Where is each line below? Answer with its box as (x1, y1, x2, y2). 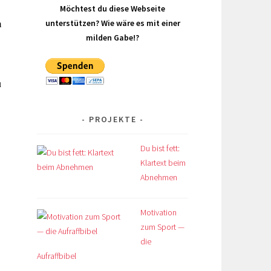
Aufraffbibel (37, 250, 76, 261)
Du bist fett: (140, 142, 180, 154)
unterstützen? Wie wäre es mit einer (45, 17, 180, 28)
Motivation (140, 206, 177, 218)
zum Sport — (140, 221, 184, 232)
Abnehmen (140, 171, 177, 183)
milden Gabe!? (86, 31, 139, 43)
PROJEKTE (88, 113, 137, 125)
